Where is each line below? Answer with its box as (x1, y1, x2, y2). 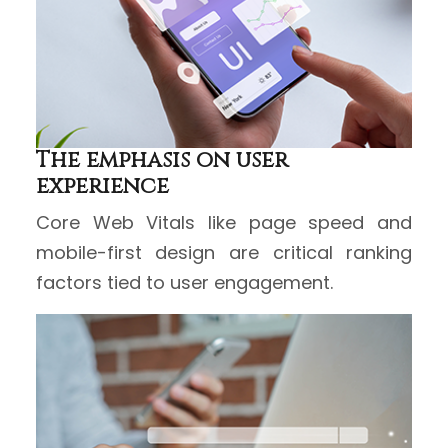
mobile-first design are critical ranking (35, 240, 413, 266)
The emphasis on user (35, 146, 288, 176)
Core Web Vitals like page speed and (35, 210, 413, 236)
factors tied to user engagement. (35, 270, 333, 296)
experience (35, 172, 169, 202)
